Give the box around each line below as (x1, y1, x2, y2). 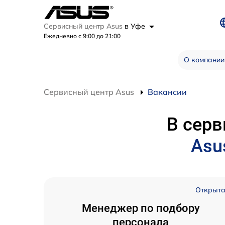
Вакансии (148, 87, 187, 97)
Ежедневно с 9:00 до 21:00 (44, 32, 121, 40)
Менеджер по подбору (81, 202, 200, 215)
